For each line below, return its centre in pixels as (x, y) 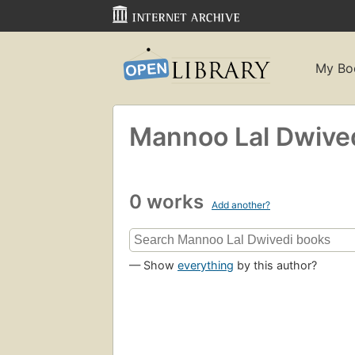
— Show (153, 265)
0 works (169, 201)
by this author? (275, 265)
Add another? (241, 204)
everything (206, 265)
